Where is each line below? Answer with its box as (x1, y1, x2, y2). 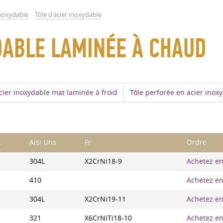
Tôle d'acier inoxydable (35, 10, 102, 19)
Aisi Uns (29, 138, 56, 147)
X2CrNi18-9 (85, 157, 122, 166)
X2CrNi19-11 (85, 195, 126, 204)
